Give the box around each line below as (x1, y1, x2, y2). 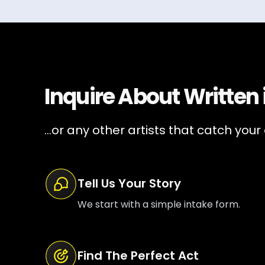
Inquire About (44, 81, 183, 112)
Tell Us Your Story (77, 174, 181, 192)
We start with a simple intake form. (77, 197, 240, 211)
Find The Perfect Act (77, 247, 199, 264)
